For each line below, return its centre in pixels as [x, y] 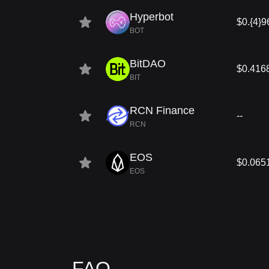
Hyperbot [152, 17]
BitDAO [148, 64]
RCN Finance [162, 110]
